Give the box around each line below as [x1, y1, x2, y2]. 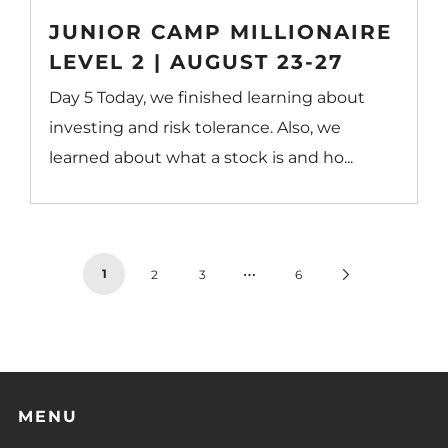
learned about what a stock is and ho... [49, 147, 354, 167]
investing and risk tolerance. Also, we [49, 117, 342, 137]
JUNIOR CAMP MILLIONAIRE [49, 19, 393, 44]
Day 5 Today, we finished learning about [49, 87, 366, 107]
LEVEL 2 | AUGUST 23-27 [49, 49, 344, 74]
